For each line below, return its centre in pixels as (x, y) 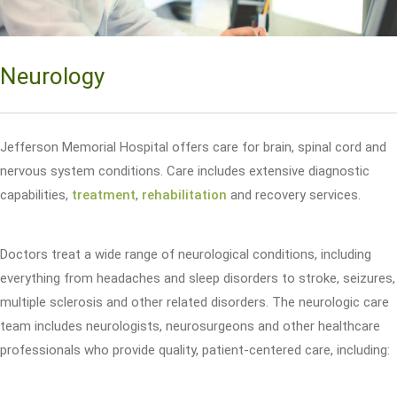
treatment (104, 195)
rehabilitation (184, 195)
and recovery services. (294, 195)
